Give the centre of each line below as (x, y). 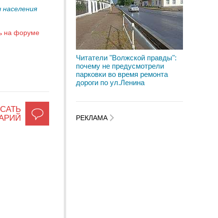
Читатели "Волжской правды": (126, 58)
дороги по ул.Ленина (110, 82)
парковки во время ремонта (122, 74)
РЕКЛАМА (93, 118)
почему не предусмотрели (120, 66)
